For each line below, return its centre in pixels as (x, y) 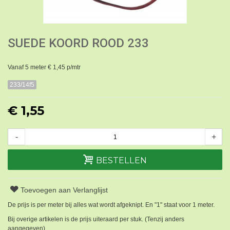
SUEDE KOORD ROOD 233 (78, 43)
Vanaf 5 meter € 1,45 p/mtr (44, 67)
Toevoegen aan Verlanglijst (64, 190)
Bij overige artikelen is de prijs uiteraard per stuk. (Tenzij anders (96, 219)
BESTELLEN (121, 160)
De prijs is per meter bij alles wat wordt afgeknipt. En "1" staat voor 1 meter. (111, 205)
